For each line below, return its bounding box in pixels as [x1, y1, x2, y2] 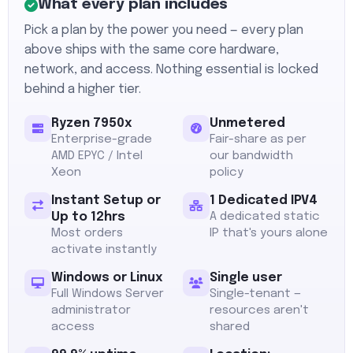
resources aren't [210, 304, 309, 317]
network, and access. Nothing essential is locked [24, 63, 318, 76]
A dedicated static [210, 210, 320, 223]
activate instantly [51, 243, 157, 256]
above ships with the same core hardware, [24, 43, 279, 57]
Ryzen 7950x [51, 117, 132, 130]
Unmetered [210, 117, 285, 130]
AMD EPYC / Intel [51, 150, 143, 162]
